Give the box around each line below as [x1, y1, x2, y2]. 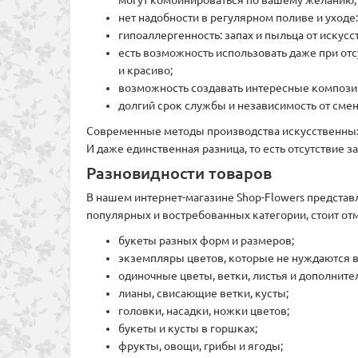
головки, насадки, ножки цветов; [118, 304, 289, 317]
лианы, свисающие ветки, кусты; [118, 286, 288, 300]
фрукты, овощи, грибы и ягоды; [118, 339, 283, 352]
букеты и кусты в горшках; [118, 321, 257, 335]
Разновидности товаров [86, 164, 272, 182]
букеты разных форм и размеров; [118, 233, 294, 247]
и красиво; [118, 63, 173, 77]
